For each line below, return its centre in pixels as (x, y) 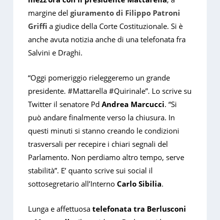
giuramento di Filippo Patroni (125, 13)
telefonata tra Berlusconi (139, 209)
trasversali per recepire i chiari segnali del (98, 144)
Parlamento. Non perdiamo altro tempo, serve (106, 157)
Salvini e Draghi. (55, 53)
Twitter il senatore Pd (65, 104)
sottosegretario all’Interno (73, 184)
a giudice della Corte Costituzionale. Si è (115, 26)
